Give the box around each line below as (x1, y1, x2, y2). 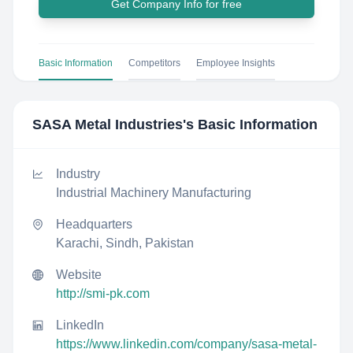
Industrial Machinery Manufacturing (56, 186, 251, 199)
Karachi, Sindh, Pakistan (56, 236, 194, 250)
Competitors (128, 58, 180, 69)
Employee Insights (196, 58, 275, 69)
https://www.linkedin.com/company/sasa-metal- (56, 337, 317, 351)
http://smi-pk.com (56, 287, 150, 300)
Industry (56, 167, 100, 180)
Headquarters (56, 217, 132, 231)
